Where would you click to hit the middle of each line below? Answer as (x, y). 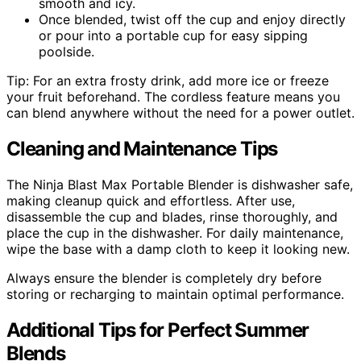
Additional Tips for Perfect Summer (158, 330)
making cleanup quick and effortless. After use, (151, 200)
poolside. (66, 51)
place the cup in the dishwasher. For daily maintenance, (175, 232)
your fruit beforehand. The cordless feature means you (173, 96)
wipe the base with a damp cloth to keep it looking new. (178, 249)
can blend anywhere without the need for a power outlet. (180, 112)
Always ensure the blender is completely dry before (164, 278)
